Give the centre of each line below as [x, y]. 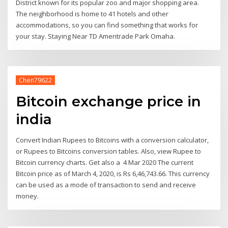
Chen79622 [35, 80]
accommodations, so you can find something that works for [107, 25]
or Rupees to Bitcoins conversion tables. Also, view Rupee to [109, 151]
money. [27, 196]
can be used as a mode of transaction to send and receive [106, 185]
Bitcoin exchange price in [109, 101]
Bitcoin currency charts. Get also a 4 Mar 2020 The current [105, 163]
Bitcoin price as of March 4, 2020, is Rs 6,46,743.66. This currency [113, 174]
